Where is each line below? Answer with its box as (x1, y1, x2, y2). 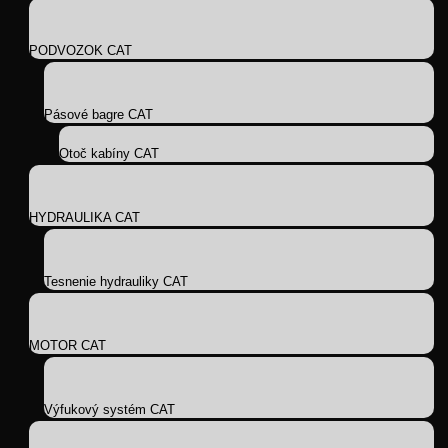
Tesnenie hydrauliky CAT (44, 274, 188, 289)
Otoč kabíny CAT (59, 146, 159, 161)
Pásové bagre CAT (44, 107, 153, 122)
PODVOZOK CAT (29, 43, 132, 58)
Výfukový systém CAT (44, 402, 175, 417)
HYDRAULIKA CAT (29, 210, 140, 225)
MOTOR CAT (29, 338, 106, 353)
